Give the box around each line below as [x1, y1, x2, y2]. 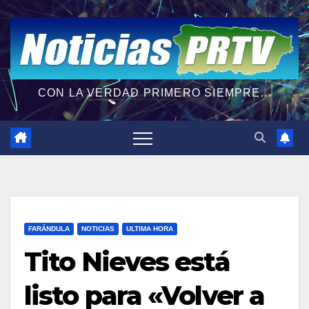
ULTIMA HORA [126, 224, 173, 232]
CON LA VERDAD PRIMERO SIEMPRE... [37, 86, 272, 99]
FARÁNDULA [28, 224, 70, 232]
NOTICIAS [81, 224, 114, 232]
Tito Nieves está [24, 245, 230, 278]
